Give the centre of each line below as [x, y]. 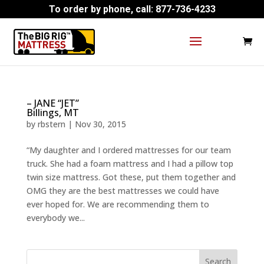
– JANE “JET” [52, 103]
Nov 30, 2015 [100, 124]
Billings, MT [52, 113]
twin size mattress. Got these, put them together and [131, 177]
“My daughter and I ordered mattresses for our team [128, 150]
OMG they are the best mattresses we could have [123, 191]
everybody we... [55, 218]
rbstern [51, 124]
